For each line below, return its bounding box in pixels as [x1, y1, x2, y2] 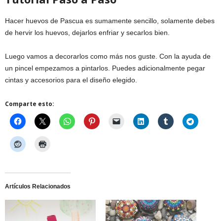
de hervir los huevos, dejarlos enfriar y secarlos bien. [5, 28, 170, 37]
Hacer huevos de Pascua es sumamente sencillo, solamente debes [5, 16, 215, 25]
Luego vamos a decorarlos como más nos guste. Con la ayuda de [5, 52, 211, 60]
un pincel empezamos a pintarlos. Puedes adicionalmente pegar [5, 64, 205, 72]
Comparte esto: [5, 99, 54, 108]
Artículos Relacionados [5, 183, 71, 190]
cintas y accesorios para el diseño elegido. [5, 75, 137, 84]
